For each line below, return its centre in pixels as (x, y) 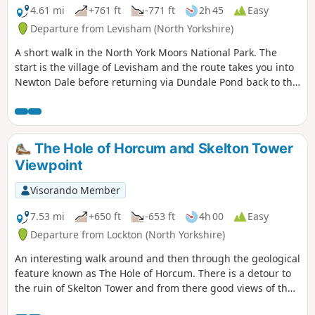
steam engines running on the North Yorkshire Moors (141, 302)
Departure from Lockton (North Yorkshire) (128, 234)
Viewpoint (49, 165)
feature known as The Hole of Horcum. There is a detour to (153, 273)
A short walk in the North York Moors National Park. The (146, 52)
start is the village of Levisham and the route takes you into (154, 67)
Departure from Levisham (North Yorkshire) (132, 28)
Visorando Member (75, 190)
